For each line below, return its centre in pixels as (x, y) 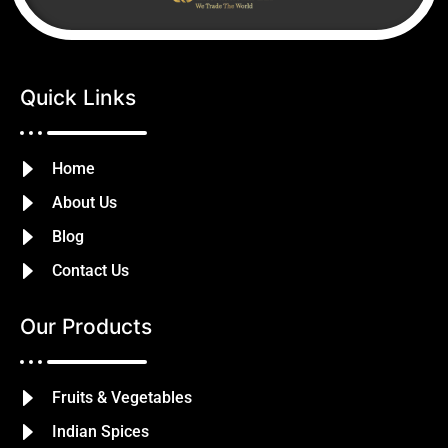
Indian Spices (100, 432)
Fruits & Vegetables (122, 398)
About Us (84, 203)
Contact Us (90, 271)
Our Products (86, 327)
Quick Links (78, 98)
